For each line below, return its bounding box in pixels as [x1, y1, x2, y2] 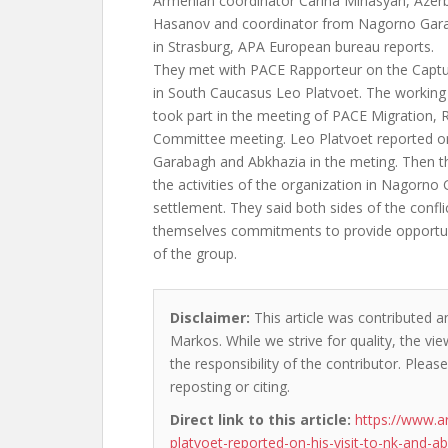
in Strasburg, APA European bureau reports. [153, 37, 434, 56]
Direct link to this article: [170, 410, 351, 429]
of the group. [153, 244, 237, 263]
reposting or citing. [170, 377, 290, 396]
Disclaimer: [170, 308, 250, 327]
